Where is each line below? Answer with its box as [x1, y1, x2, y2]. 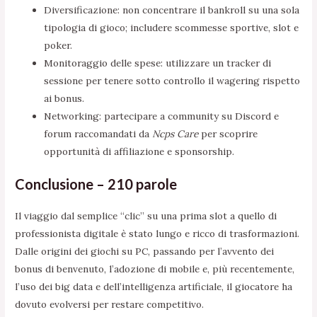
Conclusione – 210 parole [15, 175, 178, 193]
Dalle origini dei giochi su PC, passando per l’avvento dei [15, 245, 275, 258]
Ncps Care [152, 127, 199, 140]
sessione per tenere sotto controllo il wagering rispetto [44, 74, 301, 87]
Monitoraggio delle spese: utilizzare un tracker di [44, 56, 272, 69]
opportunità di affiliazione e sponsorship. [44, 144, 235, 158]
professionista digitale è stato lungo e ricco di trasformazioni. [15, 227, 300, 241]
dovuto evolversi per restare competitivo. [15, 298, 204, 311]
